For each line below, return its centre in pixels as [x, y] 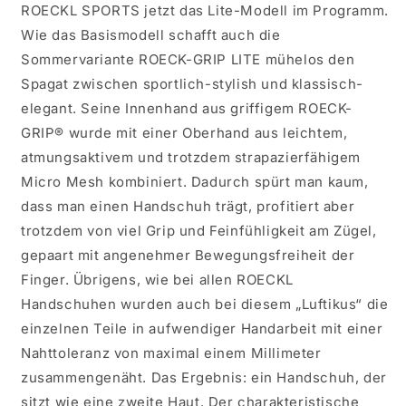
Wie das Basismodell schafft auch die [151, 35]
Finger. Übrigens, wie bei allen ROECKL [157, 280]
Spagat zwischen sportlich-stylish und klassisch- [192, 84]
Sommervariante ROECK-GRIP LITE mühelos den [188, 59]
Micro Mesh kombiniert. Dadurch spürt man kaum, [195, 182]
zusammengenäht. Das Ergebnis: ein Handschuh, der [204, 377]
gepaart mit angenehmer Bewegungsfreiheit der [188, 255]
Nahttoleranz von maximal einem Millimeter [171, 353]
